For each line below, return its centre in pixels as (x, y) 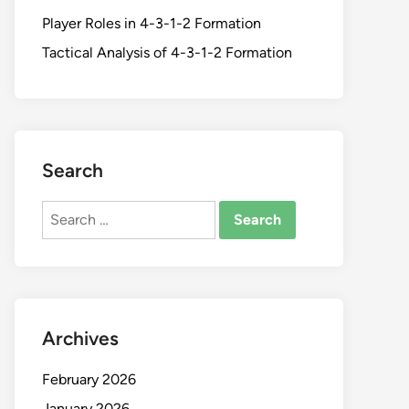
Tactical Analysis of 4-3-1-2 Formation (167, 52)
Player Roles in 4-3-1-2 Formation (152, 23)
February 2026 (89, 379)
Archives (80, 338)
